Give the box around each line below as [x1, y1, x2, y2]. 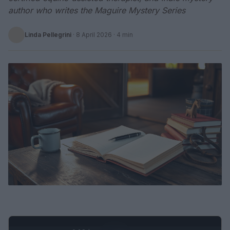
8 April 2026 [76, 31, 112, 39]
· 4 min [112, 31, 133, 39]
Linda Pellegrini [25, 31, 71, 39]
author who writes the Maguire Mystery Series [8, 5, 185, 15]
